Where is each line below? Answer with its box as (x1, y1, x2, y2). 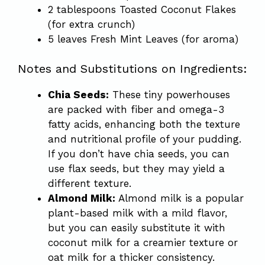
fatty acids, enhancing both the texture (48, 118, 240, 130)
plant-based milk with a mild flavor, (48, 207, 227, 219)
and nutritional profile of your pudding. (48, 133, 241, 145)
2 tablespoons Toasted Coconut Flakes (48, 3, 236, 15)
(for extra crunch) (48, 18, 135, 30)
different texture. (48, 177, 131, 189)
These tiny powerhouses (109, 89, 230, 101)
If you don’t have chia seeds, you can (48, 148, 230, 160)
